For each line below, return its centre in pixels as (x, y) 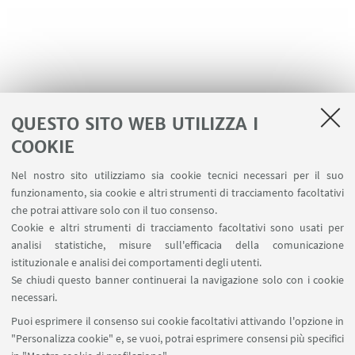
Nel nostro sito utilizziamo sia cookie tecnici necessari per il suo (177, 175)
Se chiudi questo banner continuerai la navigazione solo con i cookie (177, 280)
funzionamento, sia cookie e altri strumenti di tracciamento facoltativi (177, 193)
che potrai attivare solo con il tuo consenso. (114, 210)
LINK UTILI (176, 156)
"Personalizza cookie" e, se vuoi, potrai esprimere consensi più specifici (177, 338)
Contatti (177, 186)
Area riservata (177, 208)
